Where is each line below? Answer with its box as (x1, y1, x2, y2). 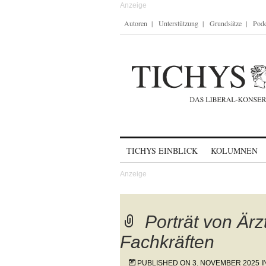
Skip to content (120, 140, 182, 150)
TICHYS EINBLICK (126, 145, 198, 156)
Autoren (124, 18, 147, 28)
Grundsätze (210, 18, 242, 28)
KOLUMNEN (211, 145, 258, 156)
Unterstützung (159, 18, 198, 28)
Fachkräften (120, 232, 214, 252)
